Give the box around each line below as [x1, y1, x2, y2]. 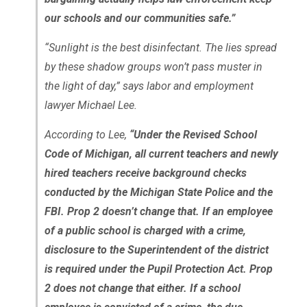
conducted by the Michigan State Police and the [44, 185, 273, 199]
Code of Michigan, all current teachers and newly [44, 147, 278, 160]
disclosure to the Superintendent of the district [44, 243, 269, 256]
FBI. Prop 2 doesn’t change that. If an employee [44, 204, 273, 218]
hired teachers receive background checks [44, 166, 247, 180]
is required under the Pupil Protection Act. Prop [44, 262, 273, 275]
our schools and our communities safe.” [44, 11, 235, 25]
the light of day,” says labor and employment [44, 79, 254, 93]
